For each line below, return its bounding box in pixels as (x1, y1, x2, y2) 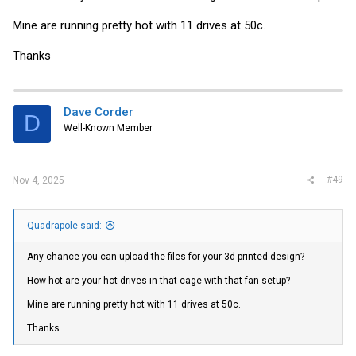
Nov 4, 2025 (13, 175, 64, 187)
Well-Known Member (64, 122, 153, 133)
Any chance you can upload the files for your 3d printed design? (27, 250, 304, 262)
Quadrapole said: (27, 219, 102, 231)
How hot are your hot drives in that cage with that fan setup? (27, 274, 290, 286)
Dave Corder (64, 104, 133, 119)
